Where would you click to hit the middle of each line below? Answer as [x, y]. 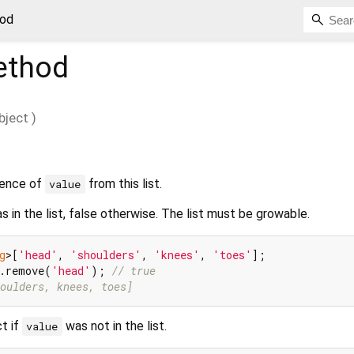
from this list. [123, 183]
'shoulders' [106, 254]
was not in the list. [114, 326]
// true [134, 270]
